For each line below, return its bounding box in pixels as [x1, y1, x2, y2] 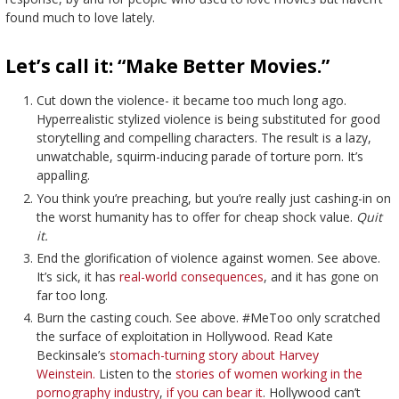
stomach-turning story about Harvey [109, 346, 319, 363]
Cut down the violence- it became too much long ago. [36, 92, 346, 110]
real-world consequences [118, 267, 264, 285]
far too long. [36, 286, 108, 304]
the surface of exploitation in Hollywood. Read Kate [36, 327, 333, 345]
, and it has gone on [263, 267, 379, 285]
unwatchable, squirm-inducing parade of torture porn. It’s [36, 148, 363, 166]
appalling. [36, 167, 90, 184]
